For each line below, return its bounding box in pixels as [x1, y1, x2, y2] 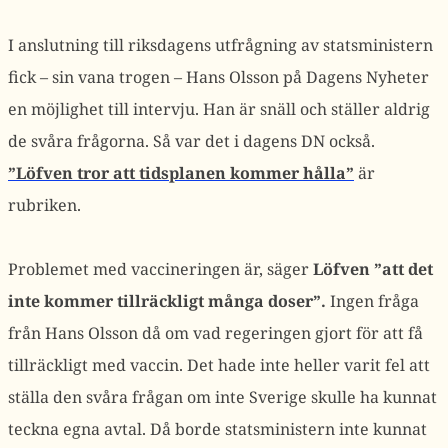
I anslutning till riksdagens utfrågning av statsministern [8, 34, 433, 56]
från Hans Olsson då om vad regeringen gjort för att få [8, 322, 423, 344]
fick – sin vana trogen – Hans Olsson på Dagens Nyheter [8, 66, 429, 88]
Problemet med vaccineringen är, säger [8, 258, 309, 280]
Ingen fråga [326, 290, 419, 312]
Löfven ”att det [309, 258, 433, 280]
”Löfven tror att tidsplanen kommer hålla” [8, 162, 354, 184]
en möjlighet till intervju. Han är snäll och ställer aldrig [8, 98, 430, 120]
